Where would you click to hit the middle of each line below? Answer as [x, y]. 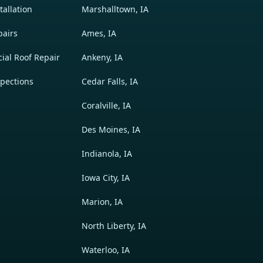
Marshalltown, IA [115, 9]
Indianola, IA [107, 153]
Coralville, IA [106, 105]
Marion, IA [102, 201]
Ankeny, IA [102, 57]
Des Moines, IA [111, 129]
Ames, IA [99, 33]
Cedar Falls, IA [109, 81]
